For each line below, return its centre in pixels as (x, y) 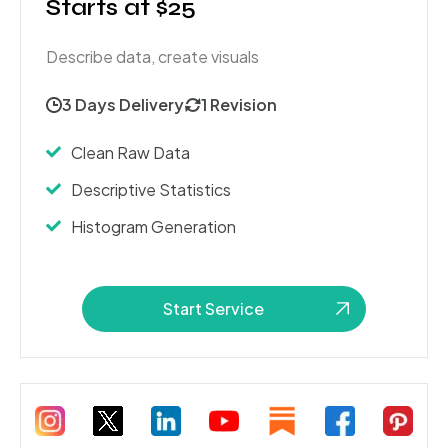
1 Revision (239, 104)
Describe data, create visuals (152, 56)
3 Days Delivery (123, 104)
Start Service (214, 308)
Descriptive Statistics (151, 189)
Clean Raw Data (130, 152)
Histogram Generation (153, 226)
